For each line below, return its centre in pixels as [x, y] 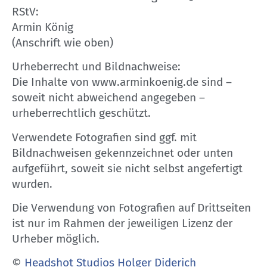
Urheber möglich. [56, 238]
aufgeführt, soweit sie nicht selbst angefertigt [127, 168]
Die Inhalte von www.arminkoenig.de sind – [122, 82]
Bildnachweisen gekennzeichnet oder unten [122, 153]
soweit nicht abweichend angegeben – [108, 98]
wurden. [32, 184]
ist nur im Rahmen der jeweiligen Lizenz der [122, 223]
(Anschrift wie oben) [63, 42]
